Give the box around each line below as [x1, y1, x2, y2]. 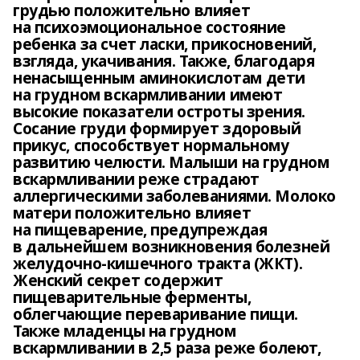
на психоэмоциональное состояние [13, 17, 286, 38]
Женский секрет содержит [13, 270, 223, 291]
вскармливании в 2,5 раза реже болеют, [13, 337, 321, 358]
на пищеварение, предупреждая [13, 219, 268, 240]
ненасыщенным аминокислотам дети [13, 67, 305, 88]
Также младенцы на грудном [13, 321, 236, 342]
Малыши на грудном [169, 152, 329, 173]
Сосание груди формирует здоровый [13, 118, 301, 139]
